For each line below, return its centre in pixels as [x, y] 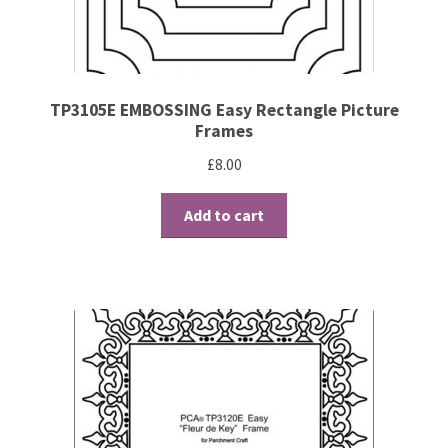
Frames [224, 131]
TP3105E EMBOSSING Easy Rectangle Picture [224, 110]
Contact [75, 28]
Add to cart [224, 214]
